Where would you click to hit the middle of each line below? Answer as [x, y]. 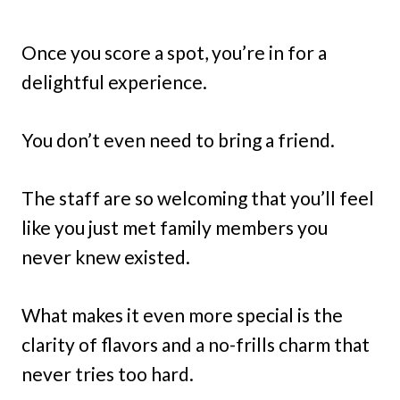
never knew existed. [106, 257]
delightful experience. [114, 82]
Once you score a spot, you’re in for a [174, 53]
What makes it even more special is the [182, 315]
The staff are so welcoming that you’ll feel [198, 198]
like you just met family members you [175, 228]
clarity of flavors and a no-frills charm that [196, 345]
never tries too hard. [108, 374]
